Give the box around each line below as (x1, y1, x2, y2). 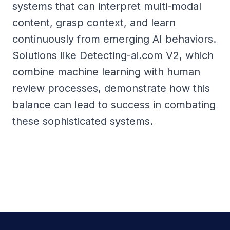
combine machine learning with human (12, 66, 200, 79)
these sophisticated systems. (12, 115, 153, 128)
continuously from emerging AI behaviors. (12, 33, 216, 46)
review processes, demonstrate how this (12, 82, 210, 95)
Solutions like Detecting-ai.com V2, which (12, 49, 214, 62)
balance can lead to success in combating (12, 99, 216, 111)
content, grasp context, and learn (12, 16, 176, 29)
